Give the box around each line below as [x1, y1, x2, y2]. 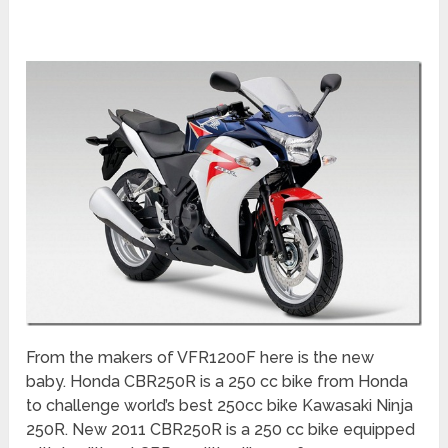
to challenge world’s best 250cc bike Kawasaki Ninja [26, 395, 414, 415]
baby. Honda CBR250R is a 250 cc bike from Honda [26, 371, 409, 391]
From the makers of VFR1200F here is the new [26, 347, 375, 367]
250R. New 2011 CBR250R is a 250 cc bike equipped [26, 419, 416, 439]
